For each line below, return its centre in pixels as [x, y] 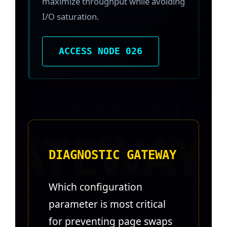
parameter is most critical [107, 204]
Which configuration [96, 186]
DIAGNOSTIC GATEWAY [112, 155]
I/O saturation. [71, 16]
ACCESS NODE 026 [101, 51]
